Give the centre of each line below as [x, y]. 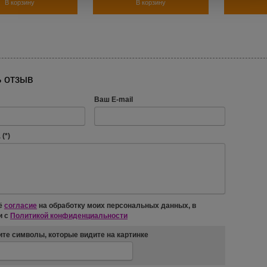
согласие [21, 206]
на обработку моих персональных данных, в [117, 206]
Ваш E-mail [114, 100]
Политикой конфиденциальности [69, 215]
